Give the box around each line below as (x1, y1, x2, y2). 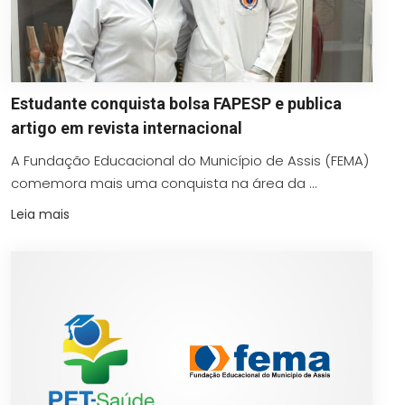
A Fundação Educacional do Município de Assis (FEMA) (11, 150, 369, 170)
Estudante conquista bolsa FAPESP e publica (11, 93, 342, 113)
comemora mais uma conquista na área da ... (11, 173, 317, 193)
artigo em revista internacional (11, 118, 242, 137)
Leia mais (11, 204, 70, 223)
